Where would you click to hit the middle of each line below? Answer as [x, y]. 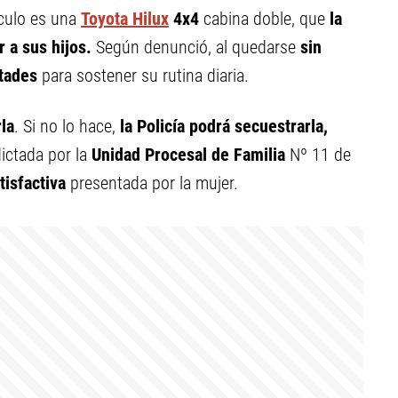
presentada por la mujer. [152, 183]
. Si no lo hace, [67, 126]
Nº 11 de [320, 155]
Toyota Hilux [125, 19]
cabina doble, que [264, 19]
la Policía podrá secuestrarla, [224, 126]
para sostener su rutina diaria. [145, 76]
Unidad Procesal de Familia [191, 155]
